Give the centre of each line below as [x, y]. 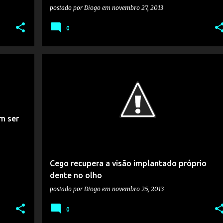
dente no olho [76, 175]
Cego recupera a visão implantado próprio [128, 163]
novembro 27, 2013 [137, 8]
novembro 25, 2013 [138, 189]
